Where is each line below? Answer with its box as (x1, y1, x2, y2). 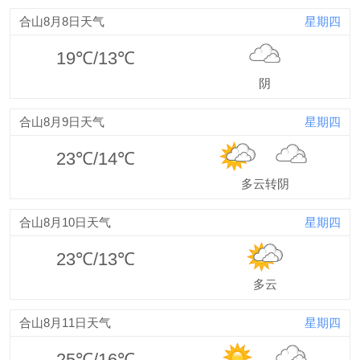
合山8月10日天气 (19, 215, 111, 229)
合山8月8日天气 (19, 14, 104, 28)
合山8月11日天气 (19, 316, 111, 329)
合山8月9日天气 (19, 115, 104, 129)
